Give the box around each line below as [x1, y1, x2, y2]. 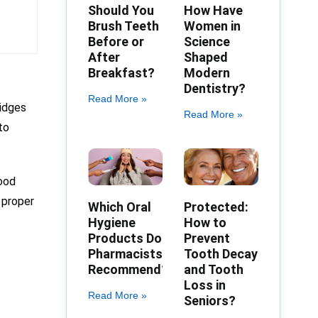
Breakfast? [88, 65, 155, 80]
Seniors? [184, 293, 236, 309]
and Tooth [184, 262, 244, 278]
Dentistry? [184, 80, 246, 96]
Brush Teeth [88, 18, 160, 33]
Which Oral [88, 199, 152, 215]
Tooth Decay [184, 246, 258, 262]
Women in [184, 18, 241, 33]
